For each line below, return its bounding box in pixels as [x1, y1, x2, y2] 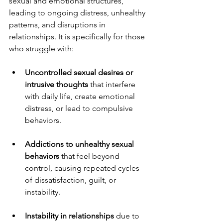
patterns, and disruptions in [9, 19, 108, 29]
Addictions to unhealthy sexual [25, 139, 136, 149]
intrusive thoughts [25, 79, 88, 89]
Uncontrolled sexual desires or [25, 67, 135, 77]
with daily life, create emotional [25, 91, 137, 101]
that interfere [88, 79, 137, 89]
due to [114, 211, 141, 221]
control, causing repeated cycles [25, 163, 141, 173]
